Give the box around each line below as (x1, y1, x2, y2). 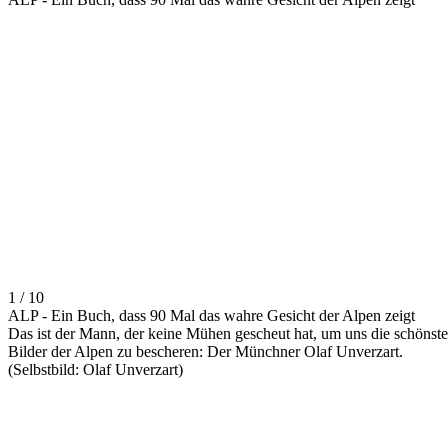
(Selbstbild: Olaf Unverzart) (8, 361, 183, 379)
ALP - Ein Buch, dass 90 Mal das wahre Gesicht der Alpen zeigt (8, 307, 415, 325)
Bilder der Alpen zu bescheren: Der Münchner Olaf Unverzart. (8, 343, 403, 361)
